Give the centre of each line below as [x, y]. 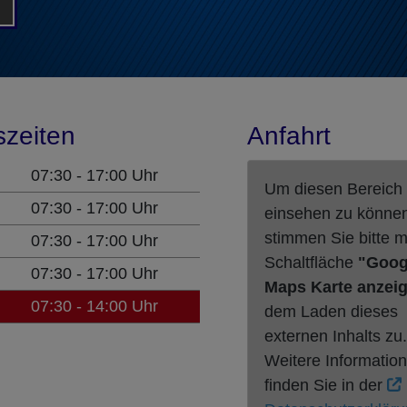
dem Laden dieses [331, 311]
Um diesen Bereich [333, 189]
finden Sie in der [326, 385]
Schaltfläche [311, 262]
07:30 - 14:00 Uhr [94, 306]
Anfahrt [289, 135]
